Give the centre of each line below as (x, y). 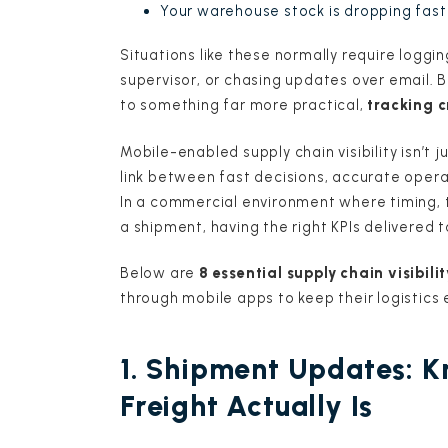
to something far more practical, (244, 105)
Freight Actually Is (247, 406)
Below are (159, 273)
